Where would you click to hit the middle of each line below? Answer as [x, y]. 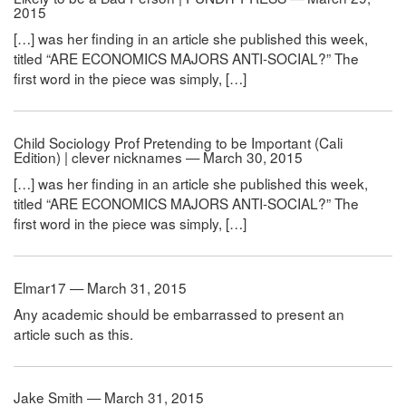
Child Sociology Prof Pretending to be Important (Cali [178, 142]
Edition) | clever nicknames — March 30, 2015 [158, 156]
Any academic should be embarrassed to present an [179, 313]
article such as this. [73, 333]
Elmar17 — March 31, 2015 [100, 287]
